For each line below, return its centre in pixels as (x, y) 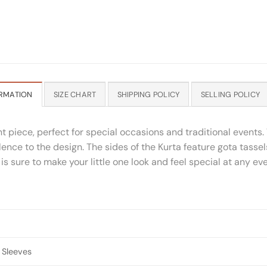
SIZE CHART (75, 94)
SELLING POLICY (230, 94)
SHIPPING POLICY (148, 94)
